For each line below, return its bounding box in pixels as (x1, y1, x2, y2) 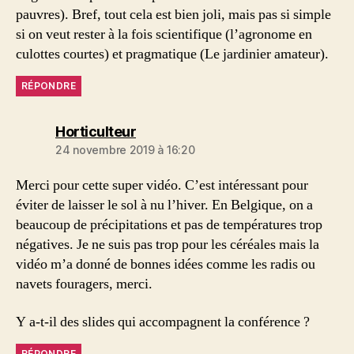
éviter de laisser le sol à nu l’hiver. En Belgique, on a (16, 196, 313, 214)
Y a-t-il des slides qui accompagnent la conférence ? (16, 312, 310, 331)
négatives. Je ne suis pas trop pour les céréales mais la (16, 235, 319, 254)
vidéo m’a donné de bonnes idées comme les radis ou (16, 255, 315, 273)
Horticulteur (55, 123, 136, 140)
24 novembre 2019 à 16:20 (55, 143, 195, 156)
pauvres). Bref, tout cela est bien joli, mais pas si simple (16, 6, 331, 24)
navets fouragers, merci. (16, 275, 153, 293)
